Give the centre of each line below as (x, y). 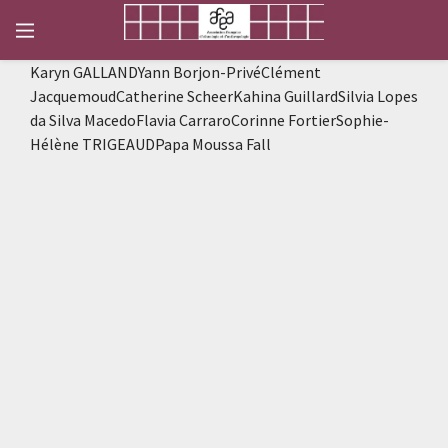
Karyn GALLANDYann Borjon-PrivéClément (175, 72)
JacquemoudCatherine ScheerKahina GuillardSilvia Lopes (224, 96)
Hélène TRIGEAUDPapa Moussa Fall (150, 144)
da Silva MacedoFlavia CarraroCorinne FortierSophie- (209, 120)
